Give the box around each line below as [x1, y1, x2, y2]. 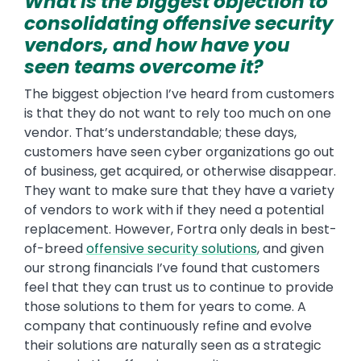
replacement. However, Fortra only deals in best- [24, 220, 337, 239]
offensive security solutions [86, 239, 257, 259]
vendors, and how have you [24, 32, 290, 59]
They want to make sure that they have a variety [24, 181, 334, 201]
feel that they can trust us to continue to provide [24, 278, 334, 297]
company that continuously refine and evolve [24, 317, 312, 336]
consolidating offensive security [24, 10, 334, 37]
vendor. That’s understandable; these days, [24, 123, 297, 143]
